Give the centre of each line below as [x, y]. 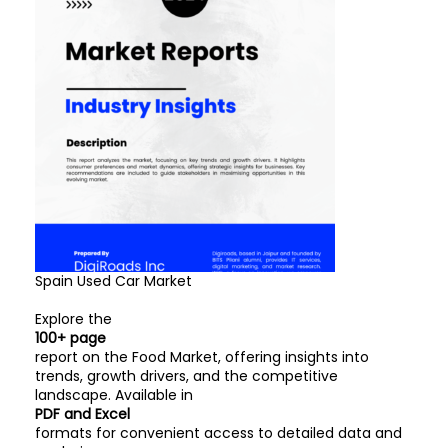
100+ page [70, 338]
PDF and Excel [82, 414]
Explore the [73, 319]
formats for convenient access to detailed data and [218, 433]
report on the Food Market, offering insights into [202, 357]
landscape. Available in [114, 395]
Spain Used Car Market [113, 281]
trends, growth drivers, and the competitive [186, 376]
